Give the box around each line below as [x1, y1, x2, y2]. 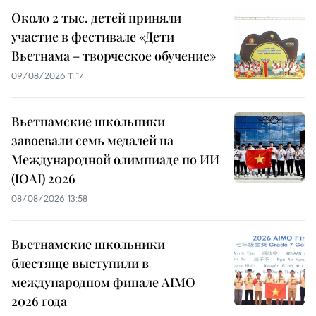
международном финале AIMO [11, 274, 195, 291]
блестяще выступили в [11, 255, 149, 272]
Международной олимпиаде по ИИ [11, 151, 219, 169]
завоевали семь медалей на [11, 132, 174, 150]
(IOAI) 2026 [11, 170, 75, 188]
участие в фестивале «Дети [11, 28, 174, 46]
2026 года [11, 293, 67, 310]
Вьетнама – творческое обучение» [11, 47, 216, 65]
